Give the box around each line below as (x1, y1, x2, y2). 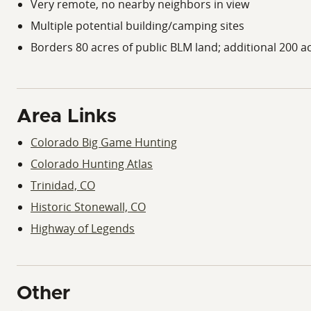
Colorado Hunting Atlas (31, 156, 153, 172)
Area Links (17, 107, 117, 127)
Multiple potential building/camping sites (31, 18, 244, 34)
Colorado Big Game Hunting (31, 135, 177, 151)
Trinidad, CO (31, 178, 95, 194)
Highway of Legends (31, 221, 135, 237)
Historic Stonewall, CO (31, 199, 146, 215)
